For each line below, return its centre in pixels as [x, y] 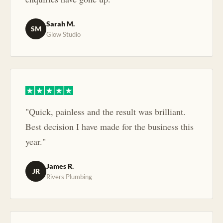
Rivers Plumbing [69, 177]
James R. [60, 166]
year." [36, 142]
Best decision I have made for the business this [110, 127]
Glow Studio [63, 35]
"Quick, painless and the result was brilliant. [106, 112]
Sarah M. [60, 24]
